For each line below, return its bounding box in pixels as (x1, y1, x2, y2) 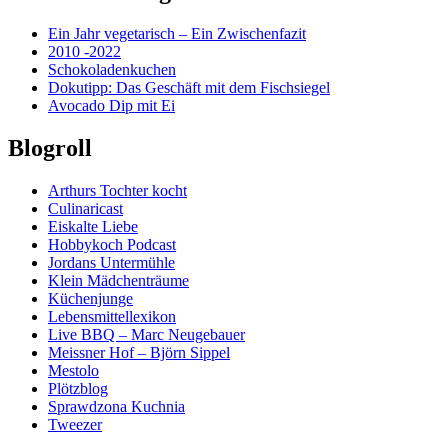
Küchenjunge (48, 289, 133, 307)
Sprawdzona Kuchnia (48, 397, 185, 415)
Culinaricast (48, 199, 123, 217)
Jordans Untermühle (48, 253, 175, 271)
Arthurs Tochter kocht (48, 181, 187, 199)
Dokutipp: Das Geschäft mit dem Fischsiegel (48, 78, 330, 96)
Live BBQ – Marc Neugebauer (48, 325, 245, 343)
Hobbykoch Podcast (48, 235, 176, 253)
